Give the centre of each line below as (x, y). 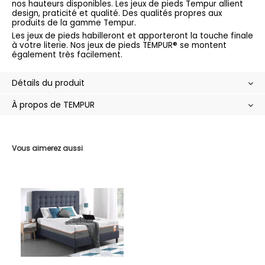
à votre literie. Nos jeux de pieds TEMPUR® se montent (119, 46)
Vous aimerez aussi (47, 148)
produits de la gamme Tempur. (74, 23)
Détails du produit (48, 83)
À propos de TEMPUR (53, 105)
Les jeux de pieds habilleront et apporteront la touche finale (132, 36)
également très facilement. (67, 55)
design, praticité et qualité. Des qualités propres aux (117, 14)
